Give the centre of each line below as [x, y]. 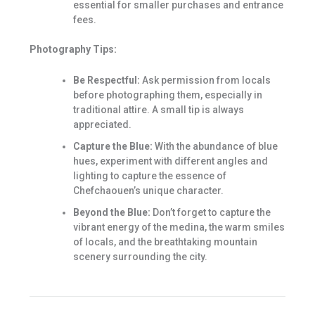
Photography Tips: [73, 50]
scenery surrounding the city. [140, 256]
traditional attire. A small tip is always [158, 109]
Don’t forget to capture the [210, 212]
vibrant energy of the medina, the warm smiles [179, 227]
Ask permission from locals [205, 80]
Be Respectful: [106, 80]
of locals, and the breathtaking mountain [165, 242]
